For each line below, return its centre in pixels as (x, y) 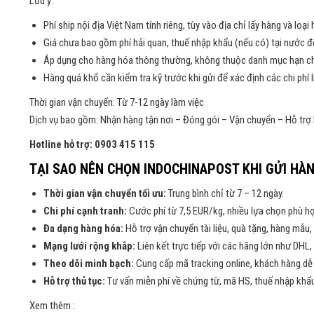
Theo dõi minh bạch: (89, 264)
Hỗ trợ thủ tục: (74, 281)
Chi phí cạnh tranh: (85, 211)
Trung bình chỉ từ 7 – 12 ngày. (225, 194)
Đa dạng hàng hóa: (83, 229)
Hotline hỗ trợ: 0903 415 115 (92, 145)
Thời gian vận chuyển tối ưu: (105, 194)
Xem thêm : (52, 306)
